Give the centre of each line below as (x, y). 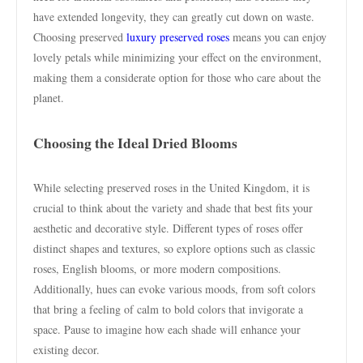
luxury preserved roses (178, 37)
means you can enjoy (278, 37)
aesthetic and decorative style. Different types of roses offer (168, 228)
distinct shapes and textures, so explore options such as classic (174, 248)
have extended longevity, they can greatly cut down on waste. (174, 17)
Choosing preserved (80, 37)
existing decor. (66, 350)
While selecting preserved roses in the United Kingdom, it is (171, 188)
